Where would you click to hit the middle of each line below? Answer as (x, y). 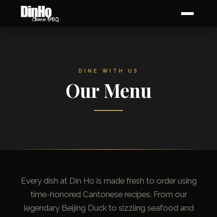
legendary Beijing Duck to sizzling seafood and (108, 208)
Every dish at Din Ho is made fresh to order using (108, 181)
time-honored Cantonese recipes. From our (108, 194)
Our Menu (108, 90)
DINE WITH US (108, 71)
